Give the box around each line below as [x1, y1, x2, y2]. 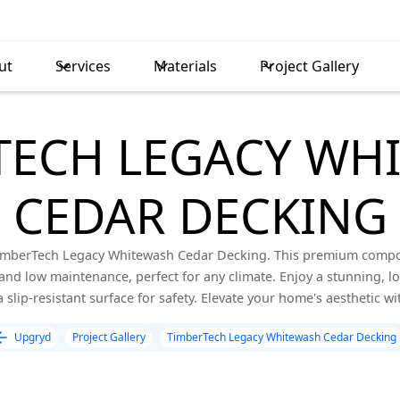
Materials [154, 56, 217, 76]
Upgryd [14, 329, 51, 345]
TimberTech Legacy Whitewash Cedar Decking [167, 329, 396, 345]
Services [55, 56, 111, 76]
